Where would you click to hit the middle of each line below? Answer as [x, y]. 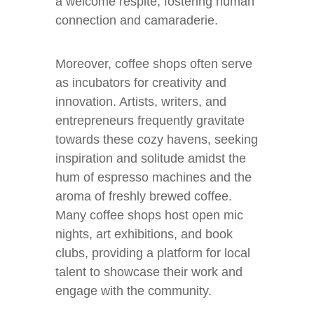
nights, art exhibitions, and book [144, 234]
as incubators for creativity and [141, 83]
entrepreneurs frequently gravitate [150, 121]
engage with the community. [134, 291]
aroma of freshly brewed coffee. [144, 196]
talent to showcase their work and [149, 272]
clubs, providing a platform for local [153, 253]
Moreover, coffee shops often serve [154, 64]
